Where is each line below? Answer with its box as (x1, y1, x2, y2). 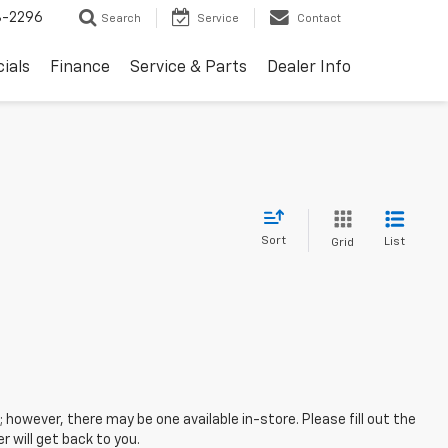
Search (101, 13, 141, 25)
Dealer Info (267, 60, 351, 77)
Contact (297, 13, 341, 25)
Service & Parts (130, 60, 247, 77)
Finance (50, 60, 110, 77)
